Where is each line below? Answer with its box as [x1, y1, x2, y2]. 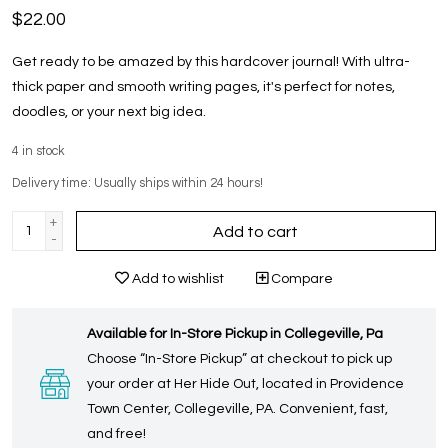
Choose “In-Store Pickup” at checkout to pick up [87, 351, 392, 366]
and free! [87, 426, 146, 441]
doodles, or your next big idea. [12, 104, 206, 119]
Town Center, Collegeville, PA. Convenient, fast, [87, 401, 388, 416]
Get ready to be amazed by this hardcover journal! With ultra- [12, 54, 410, 69]
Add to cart [213, 223, 299, 240]
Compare [268, 271, 333, 286]
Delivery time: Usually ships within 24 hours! [12, 176, 263, 190]
